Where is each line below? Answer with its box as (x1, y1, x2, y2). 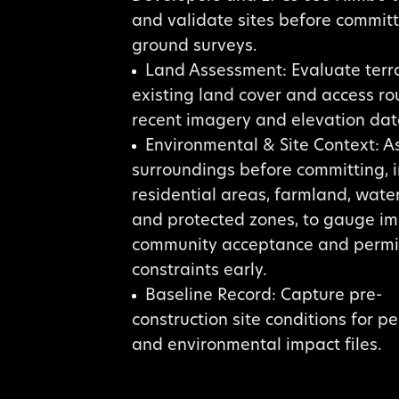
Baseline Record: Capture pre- (144, 288, 382, 305)
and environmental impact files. (131, 338, 382, 355)
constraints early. (131, 263, 267, 281)
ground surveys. (131, 38, 257, 56)
